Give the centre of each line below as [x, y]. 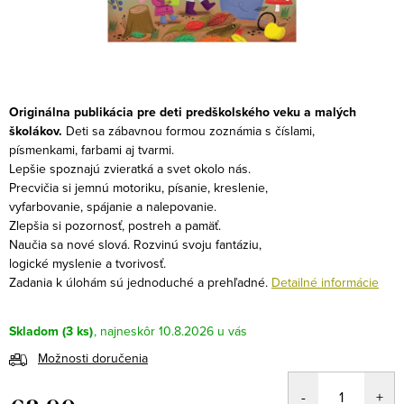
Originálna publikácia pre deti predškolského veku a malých [183, 112]
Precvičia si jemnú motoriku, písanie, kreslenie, [138, 188]
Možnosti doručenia [93, 358]
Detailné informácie [325, 282]
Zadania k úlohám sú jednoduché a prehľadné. [138, 282]
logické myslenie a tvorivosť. [87, 263]
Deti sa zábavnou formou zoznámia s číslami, [190, 131]
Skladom [34, 331]
